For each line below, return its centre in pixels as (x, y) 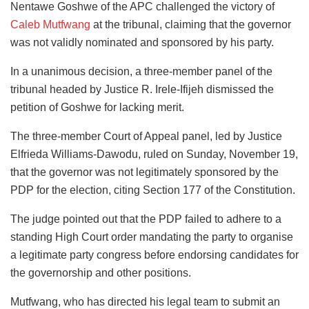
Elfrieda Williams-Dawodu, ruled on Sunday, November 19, (154, 154)
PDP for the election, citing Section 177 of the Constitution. (153, 190)
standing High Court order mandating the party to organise (152, 237)
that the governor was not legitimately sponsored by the (144, 172)
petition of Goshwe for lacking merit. (97, 107)
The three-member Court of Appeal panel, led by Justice (146, 136)
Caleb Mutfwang (50, 24)
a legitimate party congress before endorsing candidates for (154, 255)
